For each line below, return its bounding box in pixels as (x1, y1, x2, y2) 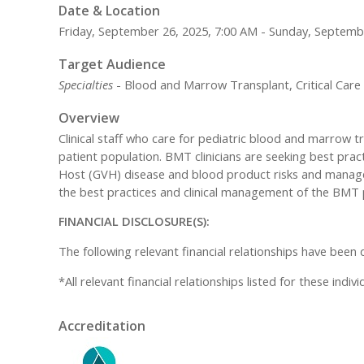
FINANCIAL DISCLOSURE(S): (58, 213, 210, 230)
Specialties (58, 76, 113, 93)
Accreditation (58, 317, 145, 336)
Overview (58, 108, 119, 127)
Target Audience (58, 54, 166, 73)
